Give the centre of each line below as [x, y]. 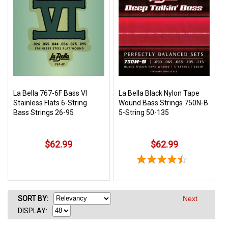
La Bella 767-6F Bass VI [50, 93]
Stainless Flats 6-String [50, 103]
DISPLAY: [33, 210]
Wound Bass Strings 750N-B [164, 103]
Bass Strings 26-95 [44, 113]
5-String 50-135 [144, 113]
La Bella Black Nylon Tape [159, 93]
